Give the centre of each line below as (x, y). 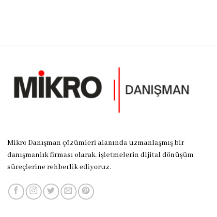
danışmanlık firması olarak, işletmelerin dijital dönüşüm (101, 155)
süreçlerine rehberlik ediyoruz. (60, 167)
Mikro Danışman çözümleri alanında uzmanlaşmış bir (96, 143)
